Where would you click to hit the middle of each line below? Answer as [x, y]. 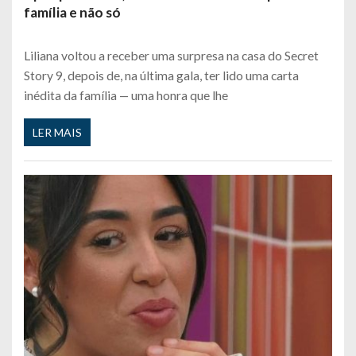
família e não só [72, 12]
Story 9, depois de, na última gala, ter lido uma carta [161, 75]
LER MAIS [57, 133]
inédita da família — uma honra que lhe [126, 95]
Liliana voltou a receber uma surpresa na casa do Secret [171, 55]
